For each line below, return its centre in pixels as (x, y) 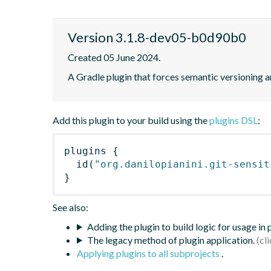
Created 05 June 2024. (114, 57)
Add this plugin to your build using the (131, 120)
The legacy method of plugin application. (171, 240)
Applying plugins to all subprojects (149, 253)
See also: (70, 207)
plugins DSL (233, 120)
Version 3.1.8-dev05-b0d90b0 (157, 37)
